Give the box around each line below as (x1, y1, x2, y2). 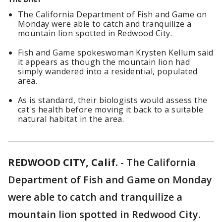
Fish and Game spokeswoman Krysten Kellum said (18, 47, 214, 58)
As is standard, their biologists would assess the (18, 95, 208, 106)
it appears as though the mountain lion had (18, 56, 190, 67)
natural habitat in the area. (18, 113, 124, 124)
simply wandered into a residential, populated (18, 66, 198, 77)
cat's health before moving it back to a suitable (18, 104, 204, 115)
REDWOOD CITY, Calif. (8, 156, 118, 169)
